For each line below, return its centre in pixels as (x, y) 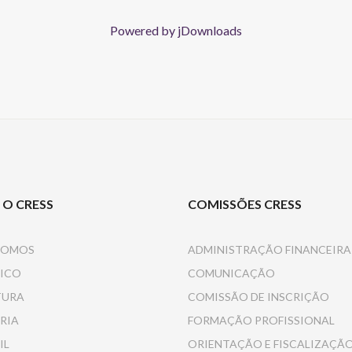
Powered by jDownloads (176, 30)
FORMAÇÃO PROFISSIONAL (261, 320)
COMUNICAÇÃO (231, 273)
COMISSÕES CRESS (245, 204)
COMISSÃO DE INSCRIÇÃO (258, 297)
